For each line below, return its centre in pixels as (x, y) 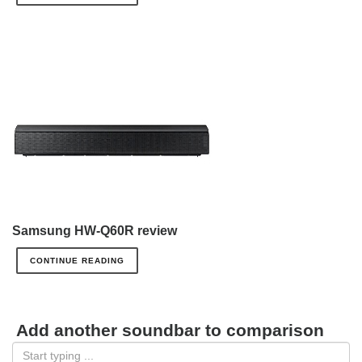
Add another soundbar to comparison (170, 330)
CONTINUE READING (77, 260)
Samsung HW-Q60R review (95, 230)
